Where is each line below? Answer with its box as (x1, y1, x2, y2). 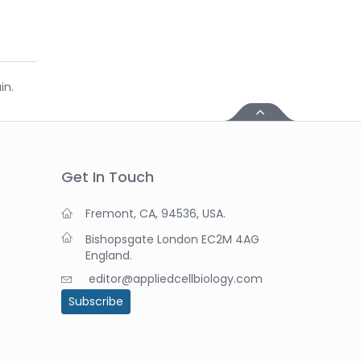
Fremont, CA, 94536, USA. (85, 205, 226, 222)
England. (85, 247, 132, 263)
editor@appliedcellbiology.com (89, 270, 263, 287)
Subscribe (68, 293, 123, 309)
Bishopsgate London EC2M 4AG (85, 230, 259, 247)
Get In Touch (61, 166, 154, 187)
